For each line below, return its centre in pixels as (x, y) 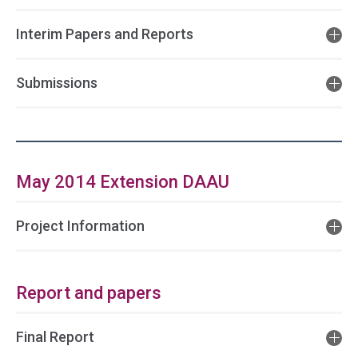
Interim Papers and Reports (105, 34)
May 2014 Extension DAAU (123, 182)
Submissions (57, 83)
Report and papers (89, 293)
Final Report (55, 337)
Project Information (80, 226)
